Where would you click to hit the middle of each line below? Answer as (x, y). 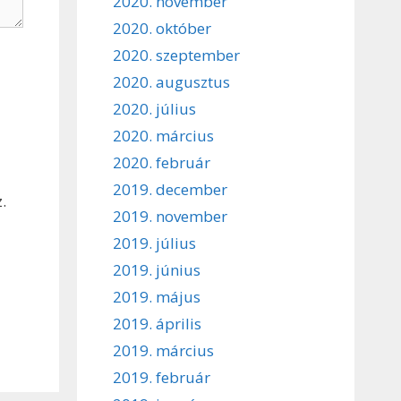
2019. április (157, 323)
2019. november (170, 216)
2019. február (162, 377)
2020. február (162, 162)
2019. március (163, 350)
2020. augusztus (171, 81)
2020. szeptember (176, 55)
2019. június (157, 269)
